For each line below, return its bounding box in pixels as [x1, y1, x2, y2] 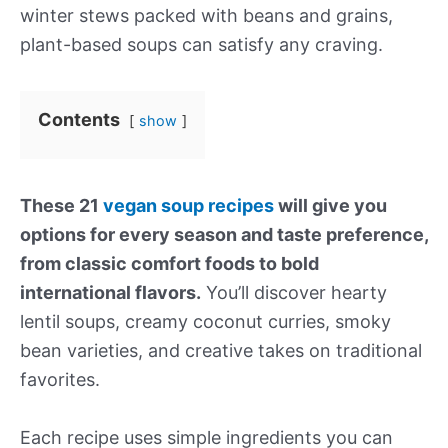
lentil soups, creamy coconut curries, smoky [20, 311, 391, 332]
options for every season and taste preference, [20, 224, 428, 245]
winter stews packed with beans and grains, [20, 5, 393, 26]
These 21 [20, 195, 103, 216]
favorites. [20, 369, 100, 390]
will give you [274, 195, 387, 216]
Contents [38, 109, 120, 130]
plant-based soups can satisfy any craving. [20, 34, 383, 55]
